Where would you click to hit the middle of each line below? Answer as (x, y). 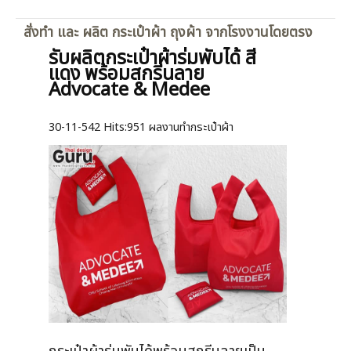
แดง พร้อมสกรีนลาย (127, 75)
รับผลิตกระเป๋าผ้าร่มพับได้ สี (152, 59)
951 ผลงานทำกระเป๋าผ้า (180, 128)
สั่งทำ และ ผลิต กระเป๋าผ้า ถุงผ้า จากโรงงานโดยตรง (168, 33)
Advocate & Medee (129, 90)
